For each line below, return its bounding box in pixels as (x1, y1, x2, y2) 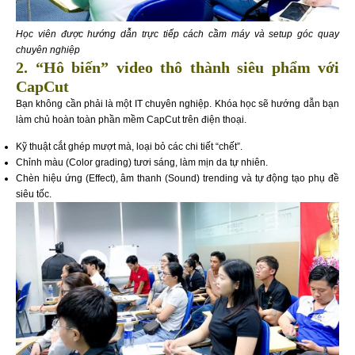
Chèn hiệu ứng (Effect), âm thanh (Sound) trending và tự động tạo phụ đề (16, 173, 339, 185)
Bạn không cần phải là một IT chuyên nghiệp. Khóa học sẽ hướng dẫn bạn (16, 97, 339, 109)
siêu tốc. (16, 189, 52, 200)
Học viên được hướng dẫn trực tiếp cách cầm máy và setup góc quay (16, 28, 339, 40)
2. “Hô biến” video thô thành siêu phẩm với (16, 58, 339, 76)
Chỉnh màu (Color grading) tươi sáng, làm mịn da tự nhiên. (16, 157, 268, 169)
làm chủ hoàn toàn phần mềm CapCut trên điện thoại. (16, 113, 246, 125)
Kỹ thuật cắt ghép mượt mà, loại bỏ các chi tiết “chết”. (16, 141, 242, 153)
